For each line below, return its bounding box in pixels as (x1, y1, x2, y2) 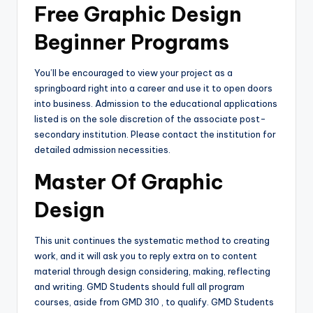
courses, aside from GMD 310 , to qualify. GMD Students (34, 296, 274, 308)
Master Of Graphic (34, 169, 224, 196)
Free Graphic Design (34, 1, 242, 28)
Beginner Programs (34, 29, 229, 56)
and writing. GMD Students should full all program (34, 281, 245, 293)
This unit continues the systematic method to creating (34, 235, 270, 247)
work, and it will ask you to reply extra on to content (34, 250, 257, 262)
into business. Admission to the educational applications (34, 98, 277, 110)
